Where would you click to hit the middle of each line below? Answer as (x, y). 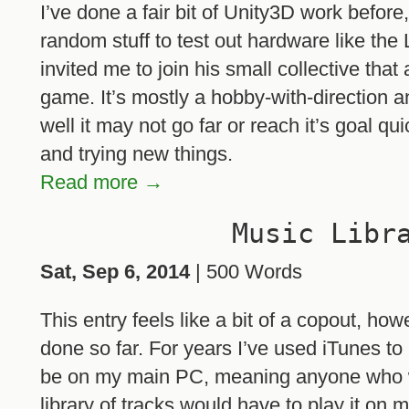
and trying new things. (136, 153)
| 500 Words (246, 272)
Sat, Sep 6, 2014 (115, 272)
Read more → (102, 182)
